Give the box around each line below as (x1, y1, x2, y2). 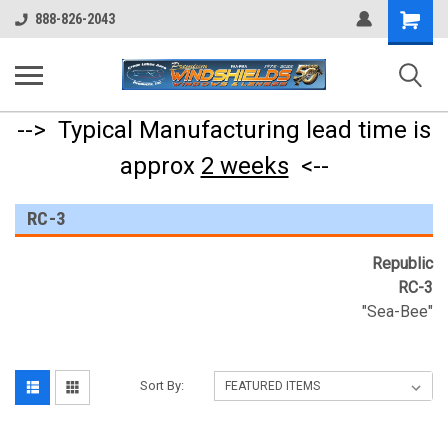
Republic (372, 254, 433, 273)
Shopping (388, 8, 446, 24)
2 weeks (200, 152, 289, 180)
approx (119, 152, 201, 180)
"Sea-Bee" (362, 302, 433, 321)
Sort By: (140, 378, 185, 393)
